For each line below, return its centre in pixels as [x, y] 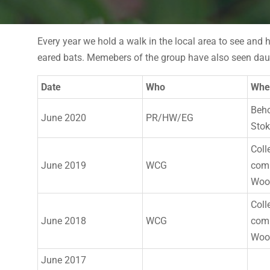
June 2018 [64, 221]
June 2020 [64, 118]
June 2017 [64, 260]
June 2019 [64, 165]
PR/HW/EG [170, 118]
